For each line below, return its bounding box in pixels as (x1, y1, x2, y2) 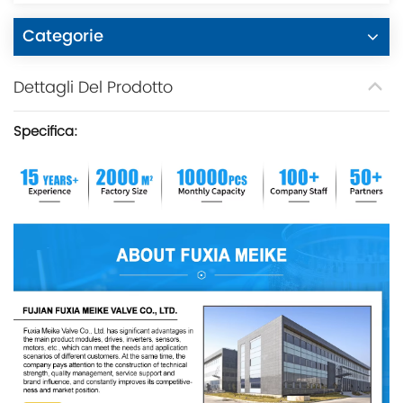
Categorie (22, 23, 103, 50)
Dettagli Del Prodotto (13, 75, 173, 102)
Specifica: (13, 121, 77, 144)
